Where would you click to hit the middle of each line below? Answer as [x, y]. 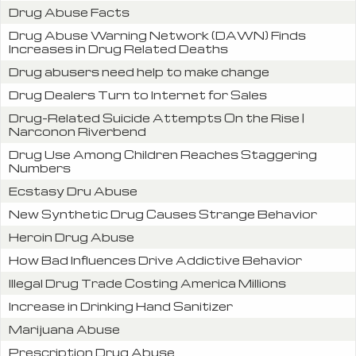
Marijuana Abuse [64, 329]
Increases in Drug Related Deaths [118, 48]
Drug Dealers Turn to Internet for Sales [138, 94]
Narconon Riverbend [77, 131]
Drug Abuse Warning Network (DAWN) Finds [157, 35]
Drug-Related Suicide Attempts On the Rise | [157, 117]
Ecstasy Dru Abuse [73, 190]
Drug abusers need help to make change [139, 71]
